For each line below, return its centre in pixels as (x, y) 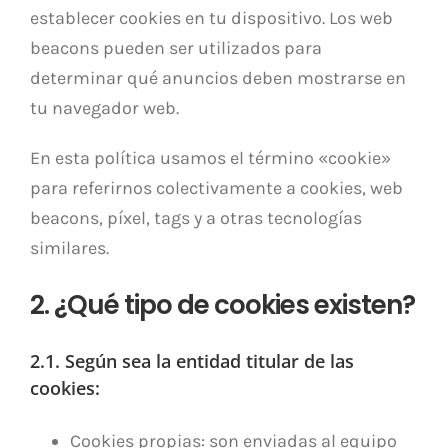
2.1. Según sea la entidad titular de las (192, 361)
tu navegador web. (104, 108)
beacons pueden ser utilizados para (176, 48)
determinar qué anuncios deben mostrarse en (218, 78)
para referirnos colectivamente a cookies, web (216, 188)
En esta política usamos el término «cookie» (210, 158)
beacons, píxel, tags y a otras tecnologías (196, 218)
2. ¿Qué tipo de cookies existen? (222, 305)
